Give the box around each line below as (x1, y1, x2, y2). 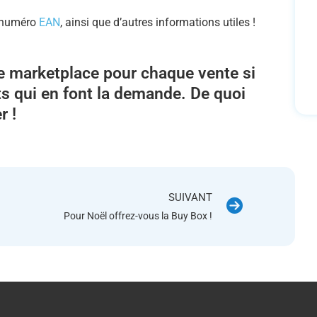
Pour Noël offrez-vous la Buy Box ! (64, 210, 212, 221)
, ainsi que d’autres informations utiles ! (60, 16, 255, 29)
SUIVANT (168, 191, 212, 204)
